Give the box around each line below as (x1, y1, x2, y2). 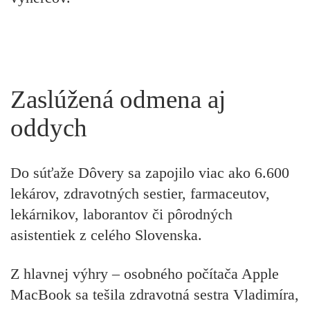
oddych (10, 113, 87, 143)
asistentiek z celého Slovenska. (10, 226, 202, 244)
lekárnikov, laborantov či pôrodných (10, 206, 232, 223)
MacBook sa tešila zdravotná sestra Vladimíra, (10, 286, 299, 304)
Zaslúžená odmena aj (10, 85, 226, 114)
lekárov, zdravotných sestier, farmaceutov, (10, 185, 270, 202)
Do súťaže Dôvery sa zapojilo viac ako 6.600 (10, 164, 289, 181)
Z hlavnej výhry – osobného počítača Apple (10, 265, 279, 283)
